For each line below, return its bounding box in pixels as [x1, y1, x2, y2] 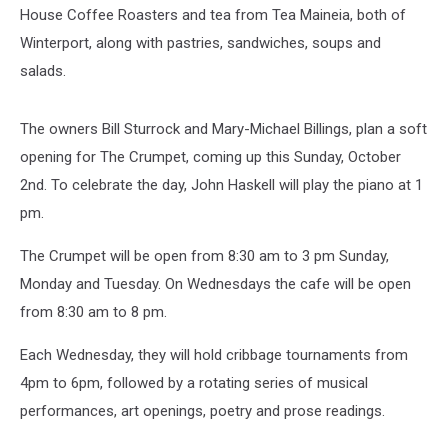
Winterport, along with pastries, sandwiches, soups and [20, 34, 381, 52]
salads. [20, 62, 66, 80]
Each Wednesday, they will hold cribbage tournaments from [20, 346, 408, 364]
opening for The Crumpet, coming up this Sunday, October [20, 148, 401, 166]
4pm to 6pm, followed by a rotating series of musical [20, 374, 368, 392]
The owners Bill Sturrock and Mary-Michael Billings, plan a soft [20, 120, 427, 138]
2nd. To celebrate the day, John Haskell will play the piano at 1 [20, 176, 423, 194]
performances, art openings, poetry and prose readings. [20, 402, 385, 420]
